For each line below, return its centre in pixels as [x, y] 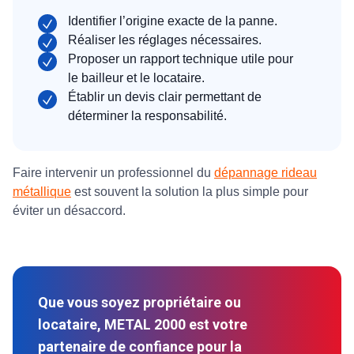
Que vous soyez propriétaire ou [139, 303]
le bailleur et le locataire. [136, 78]
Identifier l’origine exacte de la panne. [173, 21]
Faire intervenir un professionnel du [113, 173]
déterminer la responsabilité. [147, 116]
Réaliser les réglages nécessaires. [165, 40]
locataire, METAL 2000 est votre [143, 325]
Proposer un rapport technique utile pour [181, 59]
